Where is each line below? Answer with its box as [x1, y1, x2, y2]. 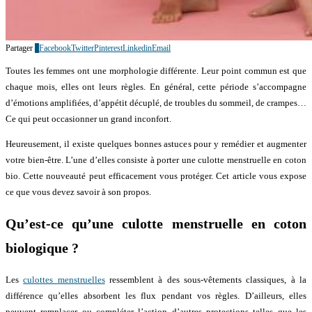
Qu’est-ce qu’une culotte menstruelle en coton [6, 216, 306, 231]
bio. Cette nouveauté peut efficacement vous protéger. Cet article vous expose [6, 171, 306, 182]
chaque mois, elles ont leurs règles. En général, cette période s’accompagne [6, 81, 306, 93]
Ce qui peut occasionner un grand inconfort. [6, 114, 171, 125]
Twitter [71, 43, 94, 54]
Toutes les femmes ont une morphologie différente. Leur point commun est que [6, 65, 306, 77]
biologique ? [6, 240, 79, 256]
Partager [6, 43, 33, 54]
